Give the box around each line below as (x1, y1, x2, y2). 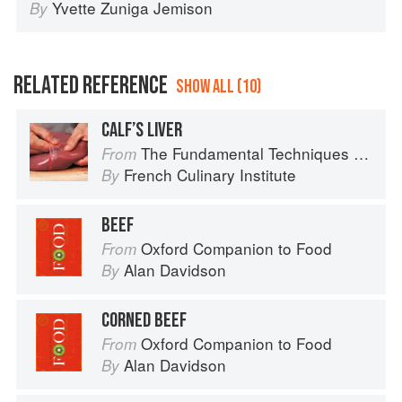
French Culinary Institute (124, 163, 296, 187)
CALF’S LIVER (101, 118, 182, 144)
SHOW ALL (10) (176, 75, 261, 99)
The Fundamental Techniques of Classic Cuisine (141, 142, 354, 165)
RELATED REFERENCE (13, 71, 168, 101)
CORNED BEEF (101, 308, 187, 334)
